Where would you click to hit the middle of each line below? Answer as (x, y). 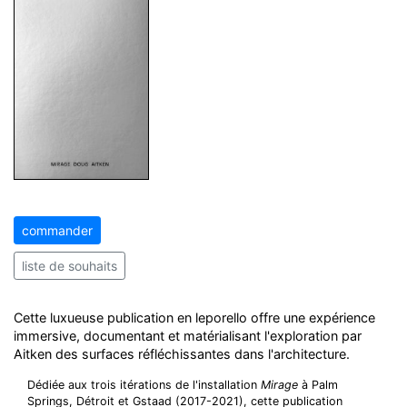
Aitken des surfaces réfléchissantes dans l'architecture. (182, 354)
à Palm (318, 385)
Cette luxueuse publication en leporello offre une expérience (194, 318)
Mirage (279, 385)
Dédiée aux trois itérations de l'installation (144, 385)
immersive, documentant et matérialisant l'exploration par (188, 336)
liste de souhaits (69, 266)
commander (57, 230)
